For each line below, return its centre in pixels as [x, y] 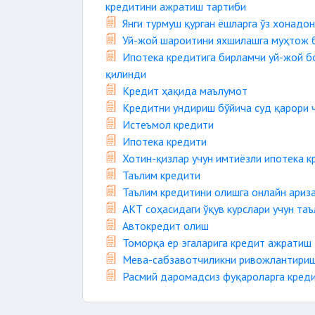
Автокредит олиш [166, 226]
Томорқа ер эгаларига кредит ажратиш [217, 243]
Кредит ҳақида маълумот [185, 91]
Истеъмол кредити [168, 124]
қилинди [126, 74]
